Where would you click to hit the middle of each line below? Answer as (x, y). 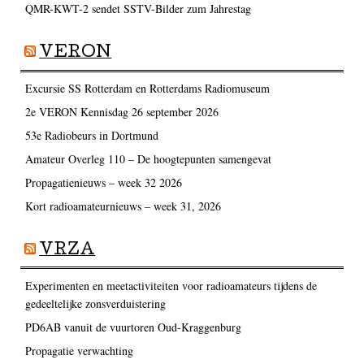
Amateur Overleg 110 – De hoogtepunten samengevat (148, 158)
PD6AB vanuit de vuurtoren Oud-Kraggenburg (133, 327)
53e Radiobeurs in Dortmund (91, 135)
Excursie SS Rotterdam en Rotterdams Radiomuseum (147, 88)
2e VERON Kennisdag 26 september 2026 (121, 111)
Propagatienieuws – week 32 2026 (103, 182)
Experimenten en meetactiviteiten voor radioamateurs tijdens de (171, 285)
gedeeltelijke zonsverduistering (95, 303)
